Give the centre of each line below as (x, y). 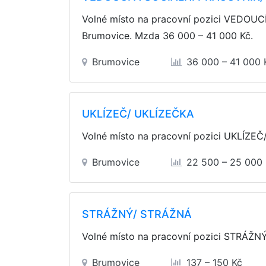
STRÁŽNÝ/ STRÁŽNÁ (137, 214)
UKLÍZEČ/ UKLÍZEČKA (138, 114)
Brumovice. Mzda (122, 36)
